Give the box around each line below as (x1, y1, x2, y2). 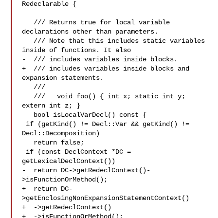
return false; (22, 139, 34, 146)
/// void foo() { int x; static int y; (22, 92, 34, 100)
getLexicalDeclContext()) (22, 157, 116, 165)
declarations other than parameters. (22, 28, 159, 36)
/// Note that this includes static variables (22, 37, 34, 45)
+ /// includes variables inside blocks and (22, 65, 190, 73)
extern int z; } (22, 102, 81, 109)
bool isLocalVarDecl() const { (22, 111, 34, 119)
